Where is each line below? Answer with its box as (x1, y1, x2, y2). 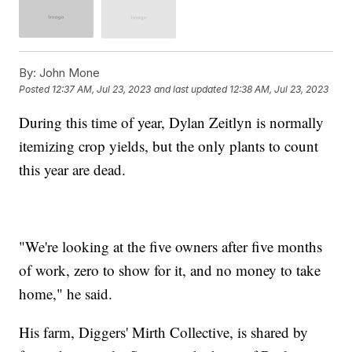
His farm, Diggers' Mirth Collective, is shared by (19, 321, 309, 342)
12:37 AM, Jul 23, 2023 (52, 82, 152, 95)
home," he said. (19, 283, 113, 303)
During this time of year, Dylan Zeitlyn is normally (19, 112, 324, 132)
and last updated (154, 82, 228, 95)
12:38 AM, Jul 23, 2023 (229, 82, 329, 95)
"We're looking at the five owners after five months (19, 236, 323, 256)
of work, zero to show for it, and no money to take (19, 259, 321, 280)
